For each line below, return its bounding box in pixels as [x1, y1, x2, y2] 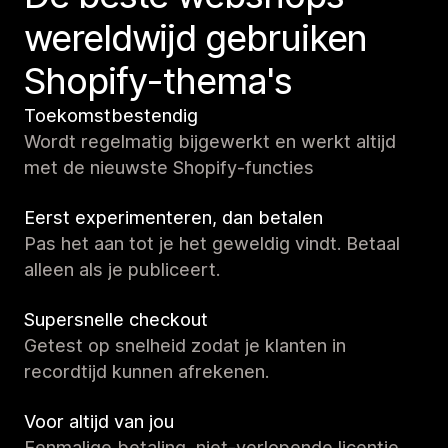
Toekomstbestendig [24, 105, 198, 127]
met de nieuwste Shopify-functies [24, 157, 314, 179]
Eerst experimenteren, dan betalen [24, 207, 323, 229]
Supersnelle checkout [24, 309, 208, 331]
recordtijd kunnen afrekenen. [24, 361, 269, 383]
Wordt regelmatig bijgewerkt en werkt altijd [24, 131, 396, 153]
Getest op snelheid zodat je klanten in [24, 335, 346, 357]
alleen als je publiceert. [24, 259, 220, 281]
